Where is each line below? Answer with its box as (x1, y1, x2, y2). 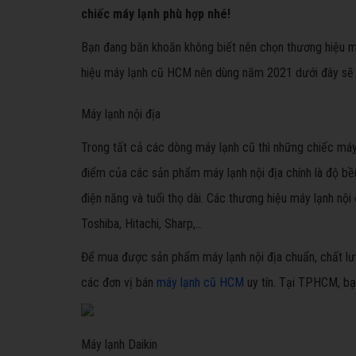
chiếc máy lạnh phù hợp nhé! (81, 6, 230, 21)
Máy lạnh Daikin (81, 337, 157, 352)
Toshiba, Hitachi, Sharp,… (81, 216, 203, 231)
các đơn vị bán (81, 275, 157, 290)
